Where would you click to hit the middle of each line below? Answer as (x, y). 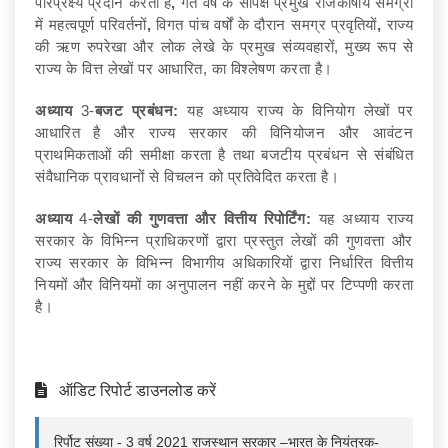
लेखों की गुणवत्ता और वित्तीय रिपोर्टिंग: (202, 218)
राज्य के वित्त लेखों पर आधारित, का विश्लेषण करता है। (184, 68)
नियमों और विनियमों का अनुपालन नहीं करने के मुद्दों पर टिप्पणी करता (224, 284)
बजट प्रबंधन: (136, 110)
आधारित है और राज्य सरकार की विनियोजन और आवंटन (224, 132)
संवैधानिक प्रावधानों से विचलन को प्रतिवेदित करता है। (187, 176)
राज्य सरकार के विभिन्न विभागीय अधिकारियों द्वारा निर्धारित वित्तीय (224, 262)
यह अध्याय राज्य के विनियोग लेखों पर (295, 110)
